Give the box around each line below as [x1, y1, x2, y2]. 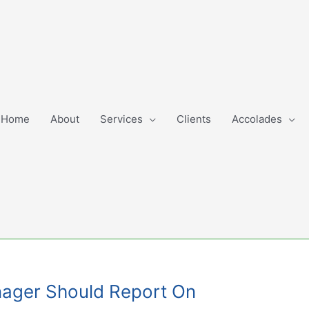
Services [100, 112, 143, 126]
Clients [177, 112, 211, 126]
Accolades [232, 112, 282, 126]
